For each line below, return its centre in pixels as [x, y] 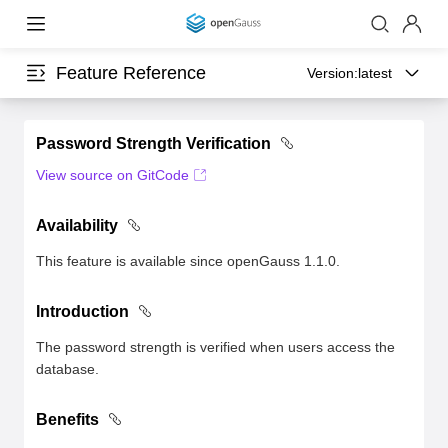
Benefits [67, 419]
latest [375, 73]
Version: [332, 73]
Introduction [82, 311]
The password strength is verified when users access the [215, 347]
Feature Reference [131, 73]
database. [67, 369]
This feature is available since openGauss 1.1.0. [188, 261]
